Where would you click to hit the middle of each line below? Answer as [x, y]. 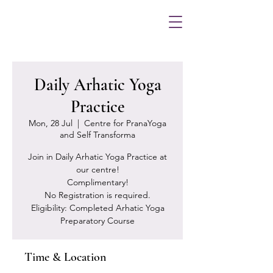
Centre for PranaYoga [125, 123]
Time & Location [65, 257]
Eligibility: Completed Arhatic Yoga [97, 208]
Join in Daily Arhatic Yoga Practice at [97, 157]
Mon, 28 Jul [51, 123]
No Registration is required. [97, 195]
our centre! [97, 169]
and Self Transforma [97, 135]
